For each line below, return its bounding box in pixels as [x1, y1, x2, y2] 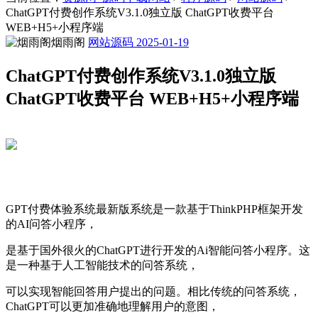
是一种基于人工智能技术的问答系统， [6, 258, 199, 271]
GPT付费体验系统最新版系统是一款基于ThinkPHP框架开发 [6, 202, 303, 215]
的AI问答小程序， [6, 217, 97, 230]
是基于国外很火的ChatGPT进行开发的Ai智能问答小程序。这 [6, 243, 310, 256]
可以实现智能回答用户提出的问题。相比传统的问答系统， [6, 285, 301, 297]
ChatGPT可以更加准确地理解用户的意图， [6, 300, 219, 312]
